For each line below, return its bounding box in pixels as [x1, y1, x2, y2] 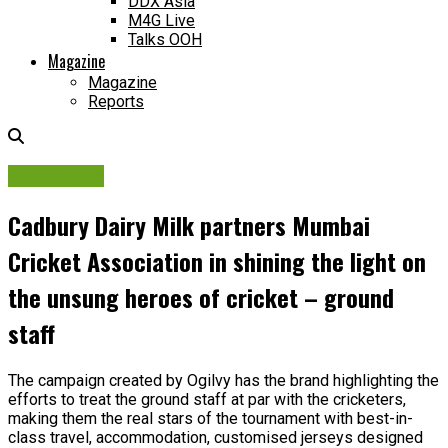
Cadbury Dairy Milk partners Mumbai [8, 206, 370, 243]
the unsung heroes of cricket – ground [8, 278, 394, 315]
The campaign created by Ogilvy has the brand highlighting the [8, 370, 439, 390]
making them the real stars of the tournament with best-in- [8, 408, 413, 428]
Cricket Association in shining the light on [8, 242, 426, 279]
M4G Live [128, 11, 195, 31]
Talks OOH [128, 30, 202, 50]
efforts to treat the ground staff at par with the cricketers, [8, 389, 406, 409]
